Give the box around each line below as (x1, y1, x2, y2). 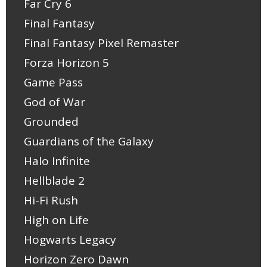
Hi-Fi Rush (24, 192, 78, 208)
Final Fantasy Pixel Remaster (24, 35, 179, 51)
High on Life (24, 212, 89, 228)
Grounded (24, 113, 79, 129)
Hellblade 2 (24, 172, 85, 188)
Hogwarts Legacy (24, 231, 116, 247)
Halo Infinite (24, 153, 90, 169)
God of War (24, 94, 85, 110)
